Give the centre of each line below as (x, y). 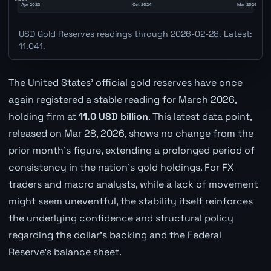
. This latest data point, (200, 116)
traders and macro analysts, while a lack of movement (133, 184)
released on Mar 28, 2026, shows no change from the (131, 133)
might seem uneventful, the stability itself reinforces (130, 201)
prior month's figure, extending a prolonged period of (131, 150)
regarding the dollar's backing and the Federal (115, 235)
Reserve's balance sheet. (65, 252)
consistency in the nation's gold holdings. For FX (121, 167)
